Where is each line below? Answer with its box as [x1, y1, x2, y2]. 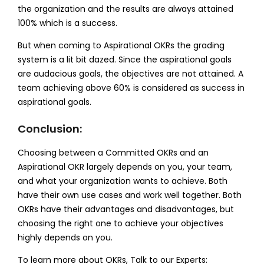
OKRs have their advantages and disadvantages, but [17, 203, 234, 215]
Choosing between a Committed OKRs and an [17, 146, 209, 159]
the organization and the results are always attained [17, 2, 233, 15]
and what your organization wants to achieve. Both [17, 174, 227, 187]
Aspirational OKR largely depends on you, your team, [17, 160, 232, 173]
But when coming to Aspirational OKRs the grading [17, 39, 225, 51]
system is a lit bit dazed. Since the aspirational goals [17, 53, 232, 65]
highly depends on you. [17, 231, 113, 243]
